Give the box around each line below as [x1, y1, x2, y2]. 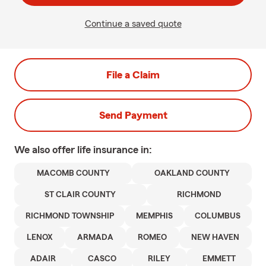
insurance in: [93, 144, 152, 155]
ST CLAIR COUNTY [45, 191, 116, 199]
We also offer [14, 144, 77, 155]
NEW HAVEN [191, 233, 240, 242]
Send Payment [99, 110, 167, 121]
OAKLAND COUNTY [154, 169, 230, 178]
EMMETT [202, 255, 236, 263]
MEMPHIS [135, 212, 173, 220]
